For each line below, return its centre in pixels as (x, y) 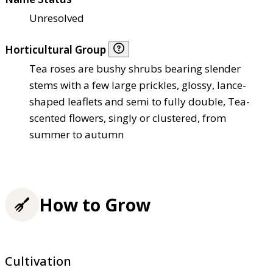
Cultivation (38, 261)
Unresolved (57, 18)
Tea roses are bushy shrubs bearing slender (135, 69)
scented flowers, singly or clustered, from (128, 118)
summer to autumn (76, 135)
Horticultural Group (57, 50)
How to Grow (95, 204)
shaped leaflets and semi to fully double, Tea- (140, 102)
